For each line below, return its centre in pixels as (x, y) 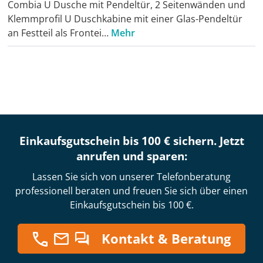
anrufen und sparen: (131, 156)
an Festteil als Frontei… (59, 33)
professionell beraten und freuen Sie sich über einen (131, 191)
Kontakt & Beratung (166, 239)
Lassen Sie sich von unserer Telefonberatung (131, 177)
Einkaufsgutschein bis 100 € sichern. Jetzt (131, 141)
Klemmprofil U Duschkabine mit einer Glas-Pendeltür (125, 19)
